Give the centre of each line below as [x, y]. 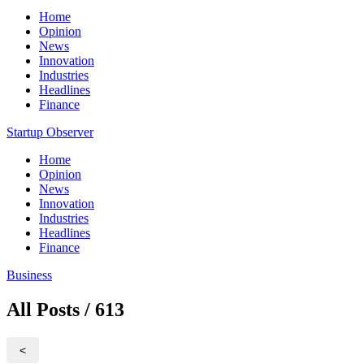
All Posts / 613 [65, 309]
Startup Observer [50, 132]
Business [29, 275]
